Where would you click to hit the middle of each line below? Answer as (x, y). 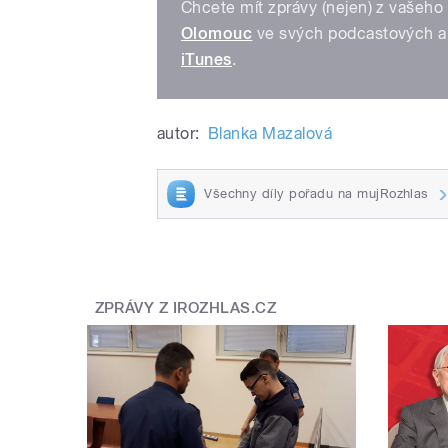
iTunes (206, 60)
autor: (178, 134)
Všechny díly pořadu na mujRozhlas (316, 193)
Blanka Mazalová (270, 134)
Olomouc (217, 34)
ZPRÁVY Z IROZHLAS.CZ (185, 307)
